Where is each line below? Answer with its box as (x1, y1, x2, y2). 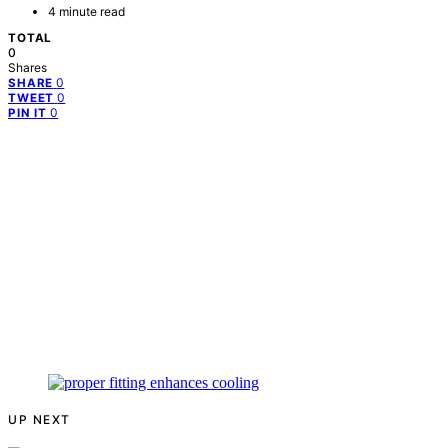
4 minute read (48, 3, 125, 19)
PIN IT (8, 105, 48, 120)
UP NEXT (8, 411, 71, 427)
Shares (8, 59, 47, 75)
